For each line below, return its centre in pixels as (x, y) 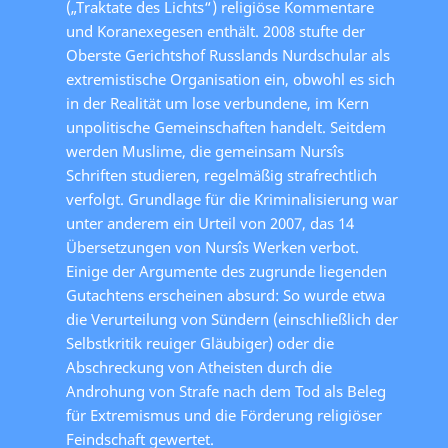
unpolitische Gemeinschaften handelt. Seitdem (226, 126)
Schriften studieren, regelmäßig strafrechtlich (221, 174)
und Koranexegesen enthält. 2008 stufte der (215, 30)
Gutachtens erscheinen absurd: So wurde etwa (225, 294)
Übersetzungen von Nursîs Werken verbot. (212, 246)
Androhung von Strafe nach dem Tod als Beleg (226, 390)
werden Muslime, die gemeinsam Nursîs (205, 150)
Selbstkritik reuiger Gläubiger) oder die (200, 342)
